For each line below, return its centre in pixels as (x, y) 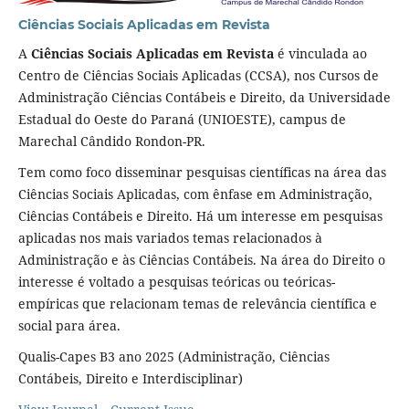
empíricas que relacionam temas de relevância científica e (197, 304)
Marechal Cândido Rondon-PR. (111, 142)
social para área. (69, 326)
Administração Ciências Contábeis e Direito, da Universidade (204, 98)
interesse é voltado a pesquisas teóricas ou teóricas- (176, 282)
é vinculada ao (320, 54)
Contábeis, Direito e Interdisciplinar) (130, 379)
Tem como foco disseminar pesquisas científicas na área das (202, 173)
